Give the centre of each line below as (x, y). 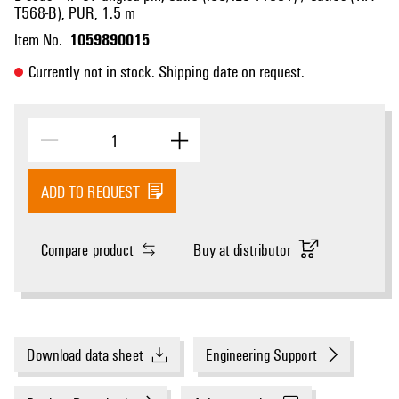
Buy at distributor (242, 249)
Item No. (38, 39)
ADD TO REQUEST (90, 191)
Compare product (87, 249)
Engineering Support (261, 355)
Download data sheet (85, 355)
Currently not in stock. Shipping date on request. (167, 70)
